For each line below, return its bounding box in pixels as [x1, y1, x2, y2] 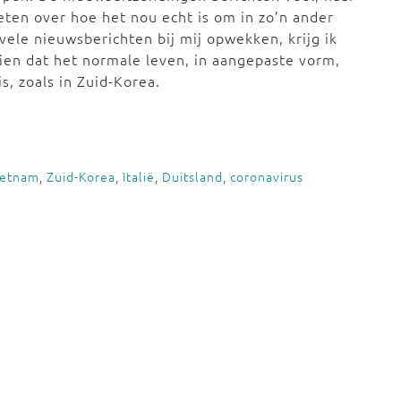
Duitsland [162, 167, 223, 185]
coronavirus [230, 167, 303, 185]
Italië [123, 167, 155, 185]
